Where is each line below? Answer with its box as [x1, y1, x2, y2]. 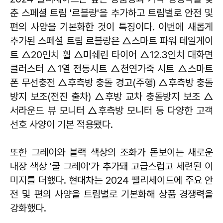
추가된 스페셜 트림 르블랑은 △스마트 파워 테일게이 [10, 35, 213, 47]
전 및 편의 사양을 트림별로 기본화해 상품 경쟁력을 [10, 188, 213, 200]
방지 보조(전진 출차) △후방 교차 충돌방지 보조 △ [10, 91, 213, 103]
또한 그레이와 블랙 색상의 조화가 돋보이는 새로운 [10, 146, 213, 158]
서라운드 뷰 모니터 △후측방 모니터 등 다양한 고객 [10, 105, 213, 116]
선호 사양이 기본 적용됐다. [10, 118, 113, 130]
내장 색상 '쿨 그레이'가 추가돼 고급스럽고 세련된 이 [10, 160, 213, 172]
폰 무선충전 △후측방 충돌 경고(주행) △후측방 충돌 [10, 77, 213, 89]
